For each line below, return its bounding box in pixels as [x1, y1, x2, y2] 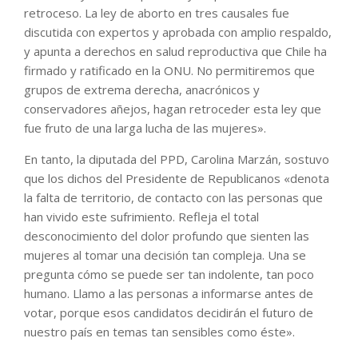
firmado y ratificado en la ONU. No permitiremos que [24, 62, 315, 79]
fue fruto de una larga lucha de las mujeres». [24, 120, 266, 137]
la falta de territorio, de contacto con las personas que [24, 189, 323, 206]
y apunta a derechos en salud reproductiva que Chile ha [24, 43, 327, 60]
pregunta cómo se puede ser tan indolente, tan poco [24, 266, 314, 283]
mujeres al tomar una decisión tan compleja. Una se [24, 247, 306, 264]
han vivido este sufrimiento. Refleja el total [24, 209, 259, 225]
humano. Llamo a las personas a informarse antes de [24, 285, 313, 302]
